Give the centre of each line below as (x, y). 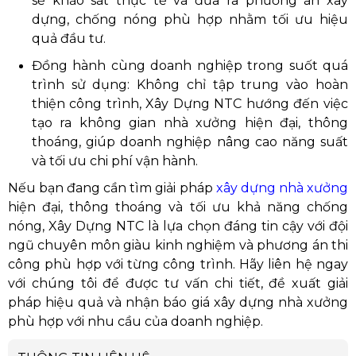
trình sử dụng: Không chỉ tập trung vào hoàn (190, 84)
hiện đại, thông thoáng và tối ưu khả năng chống (178, 207)
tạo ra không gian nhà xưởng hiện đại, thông (190, 122)
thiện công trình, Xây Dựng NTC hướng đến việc (190, 103)
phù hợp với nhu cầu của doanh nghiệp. (135, 321)
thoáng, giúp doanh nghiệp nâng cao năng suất (190, 141)
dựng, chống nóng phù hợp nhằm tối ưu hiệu (190, 19)
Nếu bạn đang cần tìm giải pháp (112, 188)
